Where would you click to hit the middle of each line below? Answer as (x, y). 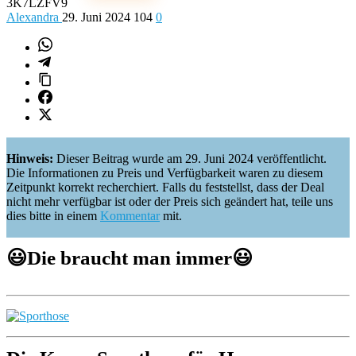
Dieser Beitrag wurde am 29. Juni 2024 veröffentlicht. (192, 159)
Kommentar (130, 216)
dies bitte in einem (53, 216)
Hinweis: (31, 159)
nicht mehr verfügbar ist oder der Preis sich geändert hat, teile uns (170, 201)
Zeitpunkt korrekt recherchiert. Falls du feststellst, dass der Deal (165, 187)
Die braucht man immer (130, 258)
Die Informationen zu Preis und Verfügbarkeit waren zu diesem (164, 173)
